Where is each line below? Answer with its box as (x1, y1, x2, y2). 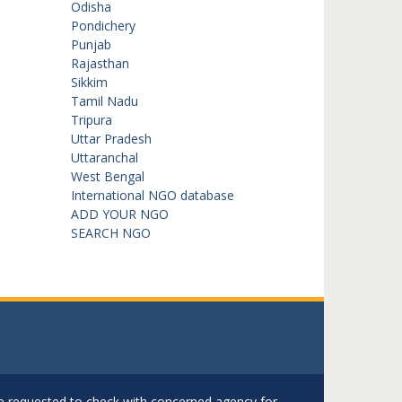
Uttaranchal (70, 149, 138, 166)
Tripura (70, 111, 112, 128)
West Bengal (70, 168, 144, 185)
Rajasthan (70, 55, 129, 72)
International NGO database (70, 187, 234, 204)
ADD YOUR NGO (70, 205, 169, 223)
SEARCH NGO (70, 224, 151, 241)
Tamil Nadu (70, 92, 138, 109)
